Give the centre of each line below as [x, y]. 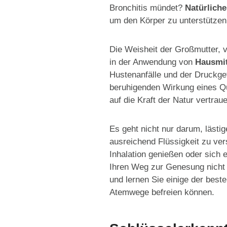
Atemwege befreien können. [162, 192]
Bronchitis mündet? [147, 8]
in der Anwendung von [152, 62]
